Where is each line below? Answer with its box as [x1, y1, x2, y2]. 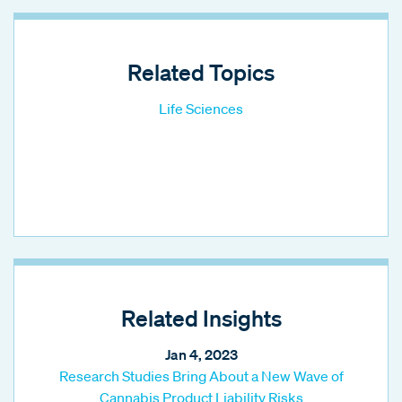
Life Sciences [159, 99, 243, 118]
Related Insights [120, 303, 282, 331]
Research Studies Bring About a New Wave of [58, 366, 344, 385]
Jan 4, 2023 [164, 345, 238, 363]
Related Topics [127, 57, 275, 85]
